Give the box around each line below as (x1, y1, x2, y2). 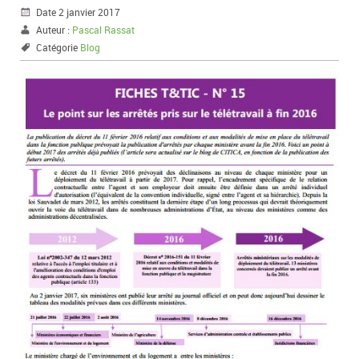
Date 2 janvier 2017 (36, 6, 120, 18)
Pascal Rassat (72, 23, 135, 36)
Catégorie (36, 41, 80, 54)
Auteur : (36, 23, 72, 36)
